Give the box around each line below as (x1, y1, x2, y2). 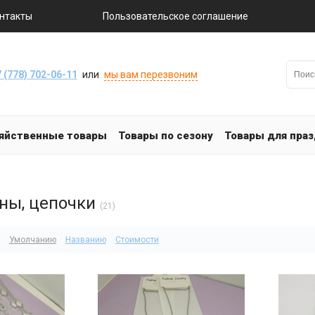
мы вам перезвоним (103, 68, 198, 80)
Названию (65, 235, 106, 245)
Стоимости (115, 235, 159, 245)
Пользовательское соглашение (102, 11, 248, 22)
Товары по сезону (118, 129, 213, 143)
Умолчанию (8, 235, 56, 245)
